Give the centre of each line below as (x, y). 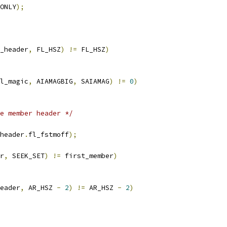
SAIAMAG (93, 81)
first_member (87, 156)
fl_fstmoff (49, 135)
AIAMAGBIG (53, 81)
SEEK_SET (26, 156)
